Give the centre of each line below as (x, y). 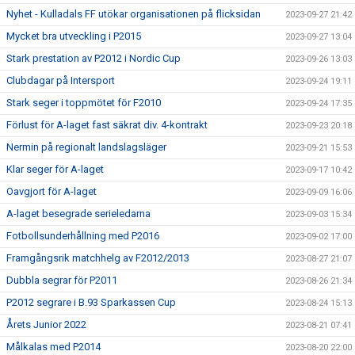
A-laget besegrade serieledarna (78, 214)
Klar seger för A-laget (55, 169)
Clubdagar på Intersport (61, 80)
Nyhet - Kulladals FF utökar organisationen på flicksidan (134, 14)
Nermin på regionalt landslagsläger (86, 147)
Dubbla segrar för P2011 (62, 280)
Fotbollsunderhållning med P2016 (83, 236)
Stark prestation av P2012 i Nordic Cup (94, 58)
